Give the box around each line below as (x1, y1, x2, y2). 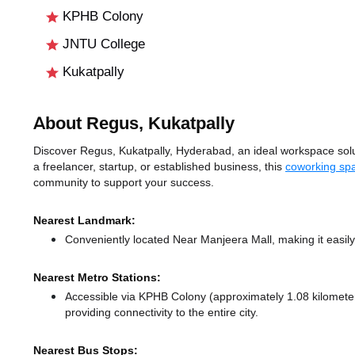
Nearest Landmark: (33, 213, 136, 228)
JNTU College (59, 36, 145, 53)
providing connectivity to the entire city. (65, 305, 258, 320)
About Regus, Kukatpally (33, 113, 235, 136)
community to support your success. (33, 175, 214, 190)
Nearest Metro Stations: (33, 270, 161, 285)
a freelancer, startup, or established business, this (33, 159, 285, 174)
